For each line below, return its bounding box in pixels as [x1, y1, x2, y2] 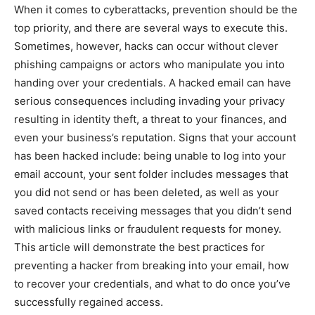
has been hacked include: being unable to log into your [14, 149, 286, 163]
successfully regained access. [14, 295, 163, 309]
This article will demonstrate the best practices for [14, 240, 265, 255]
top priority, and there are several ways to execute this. [14, 21, 288, 35]
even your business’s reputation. [14, 131, 179, 145]
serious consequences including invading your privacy [14, 94, 285, 108]
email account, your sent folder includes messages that [14, 167, 288, 181]
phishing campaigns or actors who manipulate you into [14, 58, 285, 72]
